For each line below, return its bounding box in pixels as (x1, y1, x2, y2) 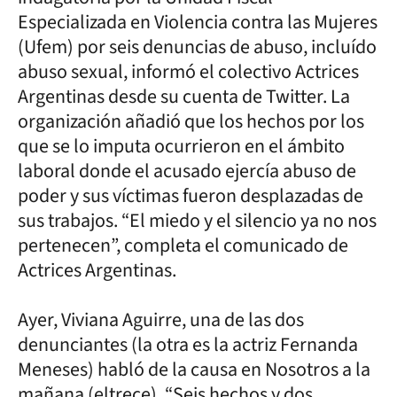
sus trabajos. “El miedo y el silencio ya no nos (18, 206, 377, 235)
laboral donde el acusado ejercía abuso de (18, 156, 356, 185)
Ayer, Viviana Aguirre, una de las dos (18, 305, 304, 334)
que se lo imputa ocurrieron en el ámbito (18, 131, 345, 160)
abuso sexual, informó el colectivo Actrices (18, 57, 359, 86)
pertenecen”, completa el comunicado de (18, 230, 348, 260)
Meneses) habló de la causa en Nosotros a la (18, 354, 370, 384)
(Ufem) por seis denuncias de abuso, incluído (18, 32, 377, 61)
